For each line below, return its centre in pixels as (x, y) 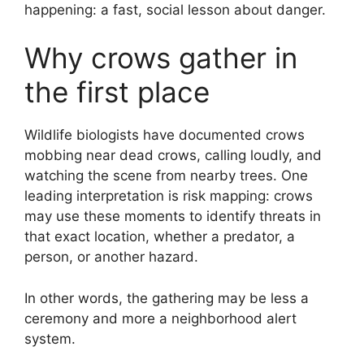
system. (50, 338)
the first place (117, 92)
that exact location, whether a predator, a (160, 237)
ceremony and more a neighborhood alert (160, 318)
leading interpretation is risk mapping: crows (169, 196)
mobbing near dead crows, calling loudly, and (173, 156)
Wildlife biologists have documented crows (165, 135)
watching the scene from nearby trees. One (166, 176)
